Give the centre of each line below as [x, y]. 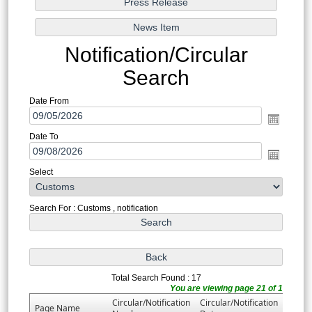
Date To [44, 136]
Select [41, 172]
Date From [49, 101]
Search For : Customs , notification [93, 208]
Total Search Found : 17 [156, 278]
